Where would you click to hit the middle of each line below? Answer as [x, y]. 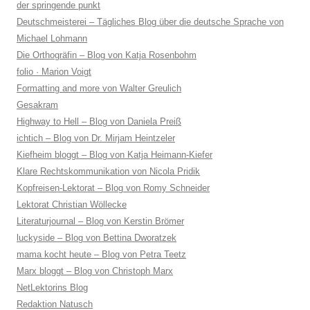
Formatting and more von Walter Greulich [99, 88]
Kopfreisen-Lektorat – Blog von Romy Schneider [113, 188]
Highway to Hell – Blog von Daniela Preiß [99, 121]
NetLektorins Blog [52, 287]
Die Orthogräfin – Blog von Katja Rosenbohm [107, 55]
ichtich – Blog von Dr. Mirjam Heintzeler [96, 138]
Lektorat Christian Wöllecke [72, 204]
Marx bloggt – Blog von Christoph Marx [95, 271]
